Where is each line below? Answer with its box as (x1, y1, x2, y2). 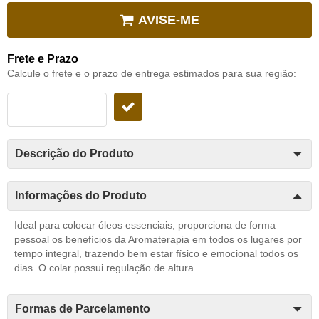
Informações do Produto (15, 189, 147, 202)
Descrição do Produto (15, 147, 134, 159)
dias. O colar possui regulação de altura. (14, 261, 197, 273)
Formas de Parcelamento (15, 302, 150, 315)
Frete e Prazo (7, 52, 78, 65)
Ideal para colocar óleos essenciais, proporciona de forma (14, 219, 276, 231)
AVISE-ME (137, 12, 199, 27)
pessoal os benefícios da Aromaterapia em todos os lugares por (14, 233, 302, 245)
